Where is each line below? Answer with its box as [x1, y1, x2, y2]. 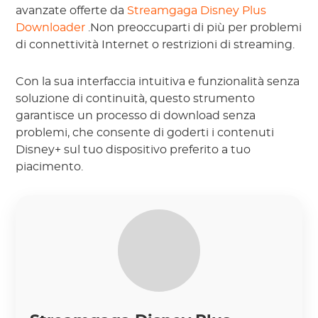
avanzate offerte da [16, 4, 128, 16]
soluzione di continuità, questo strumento [16, 92, 256, 104]
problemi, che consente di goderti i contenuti [16, 126, 275, 138]
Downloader [16, 21, 89, 33]
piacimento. [16, 160, 84, 172]
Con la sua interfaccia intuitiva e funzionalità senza [16, 75, 300, 87]
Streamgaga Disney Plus [127, 4, 267, 16]
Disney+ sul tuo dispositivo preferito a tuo [16, 143, 251, 155]
